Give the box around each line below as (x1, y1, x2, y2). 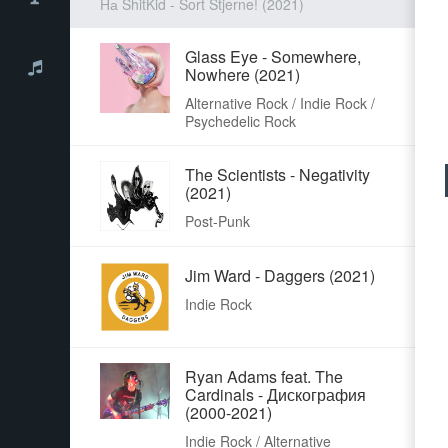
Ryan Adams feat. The (185, 364, 343, 388)
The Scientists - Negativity (185, 162, 370, 186)
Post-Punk (185, 210, 250, 231)
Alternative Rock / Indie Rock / (185, 92, 375, 113)
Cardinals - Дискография (185, 382, 366, 406)
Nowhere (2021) (185, 62, 300, 86)
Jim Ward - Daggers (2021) (185, 263, 375, 287)
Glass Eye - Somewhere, (185, 44, 361, 68)
